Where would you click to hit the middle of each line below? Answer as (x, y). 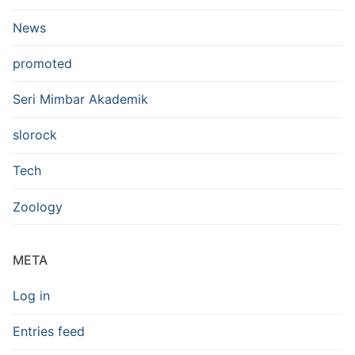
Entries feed (49, 332)
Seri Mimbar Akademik (80, 99)
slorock (35, 135)
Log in (31, 296)
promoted (42, 63)
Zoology (38, 206)
